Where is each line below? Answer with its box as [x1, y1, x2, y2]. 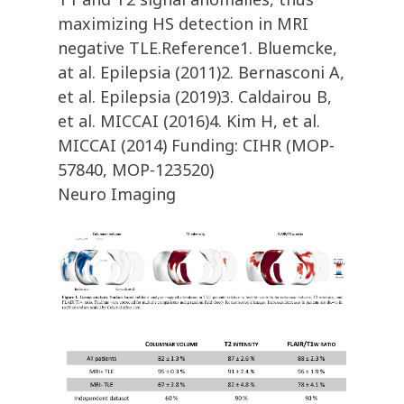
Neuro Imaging [58, 183, 176, 206]
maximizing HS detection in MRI [58, 13, 308, 35]
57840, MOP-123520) [58, 159, 214, 181]
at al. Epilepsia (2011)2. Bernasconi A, [58, 61, 344, 84]
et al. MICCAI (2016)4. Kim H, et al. [58, 110, 320, 133]
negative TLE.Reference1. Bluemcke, [58, 37, 337, 60]
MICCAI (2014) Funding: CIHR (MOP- [58, 134, 335, 157]
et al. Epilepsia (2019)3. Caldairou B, [58, 86, 332, 108]
